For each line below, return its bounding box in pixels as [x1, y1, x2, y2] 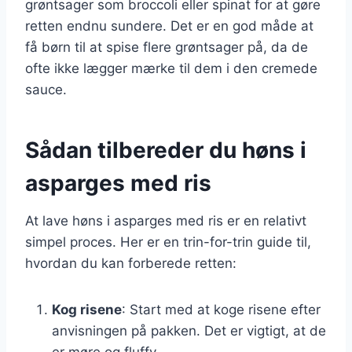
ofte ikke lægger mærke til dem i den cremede [25, 60, 317, 76]
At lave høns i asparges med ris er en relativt [25, 212, 306, 229]
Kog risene [52, 301, 122, 317]
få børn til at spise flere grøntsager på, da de [25, 38, 308, 55]
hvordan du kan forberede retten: [25, 255, 236, 271]
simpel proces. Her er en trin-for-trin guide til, [25, 233, 311, 250]
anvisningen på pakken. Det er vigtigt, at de [52, 322, 326, 339]
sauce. [25, 81, 67, 97]
